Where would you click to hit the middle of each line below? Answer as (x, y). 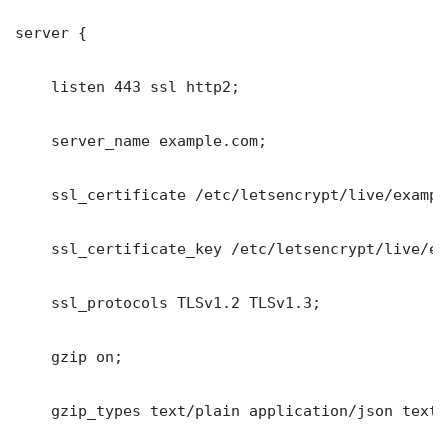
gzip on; (69, 356)
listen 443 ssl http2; (127, 86)
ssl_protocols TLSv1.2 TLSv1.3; (168, 302)
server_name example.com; (141, 140)
